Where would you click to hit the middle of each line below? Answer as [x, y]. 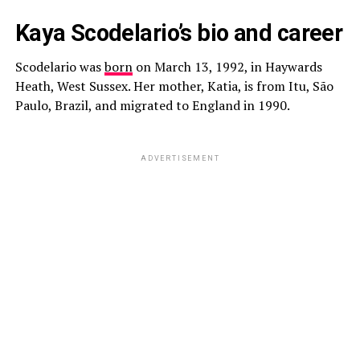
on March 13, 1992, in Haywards [227, 67]
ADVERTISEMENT [180, 159]
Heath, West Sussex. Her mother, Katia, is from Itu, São [174, 86]
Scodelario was [59, 67]
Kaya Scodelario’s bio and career [179, 33]
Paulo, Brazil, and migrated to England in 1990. [153, 106]
